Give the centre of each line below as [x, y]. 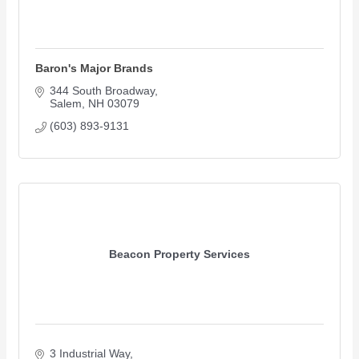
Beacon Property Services [179, 254]
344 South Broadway [102, 91]
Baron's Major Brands [94, 68]
